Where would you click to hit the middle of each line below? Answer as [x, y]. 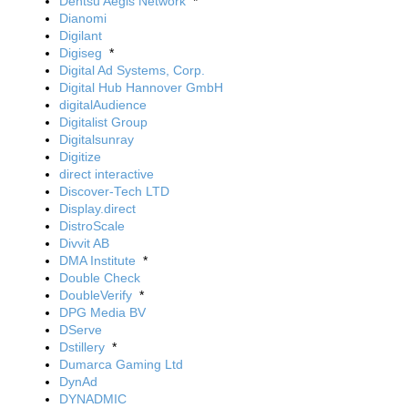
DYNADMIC [93, 399]
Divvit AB [84, 243]
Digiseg [81, 53]
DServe [81, 330]
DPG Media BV [102, 312]
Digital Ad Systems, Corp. [132, 70]
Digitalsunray [97, 139]
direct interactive [107, 174]
